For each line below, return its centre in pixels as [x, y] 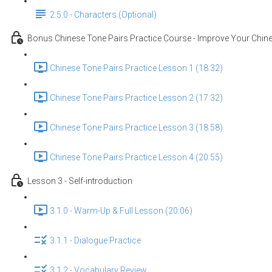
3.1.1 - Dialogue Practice [95, 241]
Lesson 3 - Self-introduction [80, 181]
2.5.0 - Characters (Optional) [103, 15]
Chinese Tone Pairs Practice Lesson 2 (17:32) [136, 98]
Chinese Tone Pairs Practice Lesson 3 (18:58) [136, 128]
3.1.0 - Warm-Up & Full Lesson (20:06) [121, 211]
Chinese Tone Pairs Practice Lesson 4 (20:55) [136, 158]
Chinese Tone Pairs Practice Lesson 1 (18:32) [136, 68]
